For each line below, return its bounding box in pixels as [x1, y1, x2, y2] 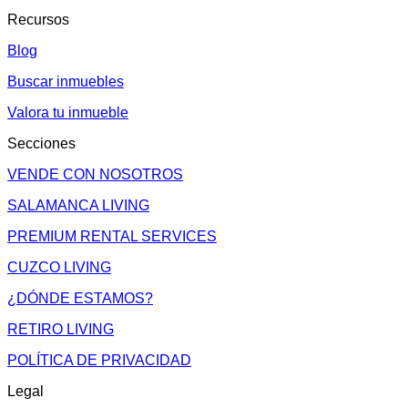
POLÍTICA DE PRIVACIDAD [7, 352, 191, 368]
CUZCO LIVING [7, 259, 111, 275]
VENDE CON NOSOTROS [7, 166, 183, 182]
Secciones [7, 135, 76, 151]
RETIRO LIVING [7, 321, 114, 337]
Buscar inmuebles [7, 73, 124, 89]
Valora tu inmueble [7, 104, 128, 120]
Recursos [7, 11, 69, 27]
